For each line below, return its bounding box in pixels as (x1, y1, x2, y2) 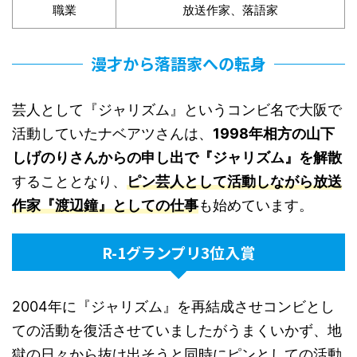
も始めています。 (198, 197, 313, 214)
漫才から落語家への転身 (91, 52, 266, 75)
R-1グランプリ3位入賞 (102, 241, 255, 263)
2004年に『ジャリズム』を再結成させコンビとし (12, 298, 335, 315)
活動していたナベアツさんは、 (12, 125, 213, 142)
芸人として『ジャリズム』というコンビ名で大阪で (12, 101, 342, 118)
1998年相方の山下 (213, 125, 335, 142)
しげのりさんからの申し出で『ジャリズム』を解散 (12, 149, 342, 166)
